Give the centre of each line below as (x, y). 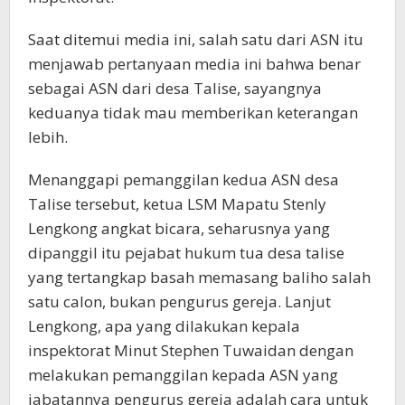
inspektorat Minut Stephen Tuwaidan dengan (191, 350)
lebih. (48, 137)
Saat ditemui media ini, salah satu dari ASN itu (196, 39)
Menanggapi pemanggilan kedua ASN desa (184, 179)
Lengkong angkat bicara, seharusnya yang (179, 228)
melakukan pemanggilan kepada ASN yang (183, 374)
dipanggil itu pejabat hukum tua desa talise (186, 252)
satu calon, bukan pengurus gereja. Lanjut (179, 301)
